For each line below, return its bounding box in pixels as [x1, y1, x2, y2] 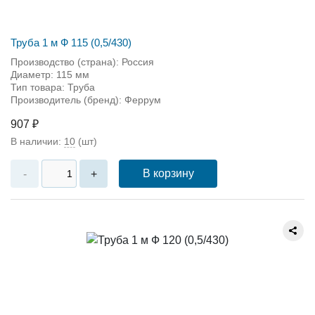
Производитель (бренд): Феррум [11, 94, 161, 105]
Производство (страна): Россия [11, 56, 154, 67]
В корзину [142, 167, 194, 179]
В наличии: [11, 136, 64, 147]
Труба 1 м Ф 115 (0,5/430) [11, 37, 131, 49]
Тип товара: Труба [11, 82, 95, 93]
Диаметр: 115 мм [11, 69, 89, 80]
